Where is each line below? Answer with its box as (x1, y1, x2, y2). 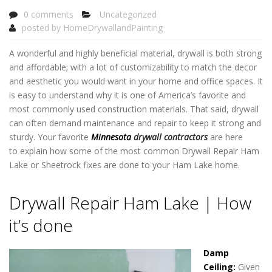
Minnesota (91, 131, 134, 143)
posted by (22, 21, 63, 33)
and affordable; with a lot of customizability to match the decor (9, 61, 257, 73)
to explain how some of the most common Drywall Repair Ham (9, 145, 259, 157)
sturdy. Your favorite (9, 131, 91, 143)
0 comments (24, 8, 73, 20)
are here (210, 131, 243, 143)
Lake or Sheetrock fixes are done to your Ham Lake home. (9, 159, 240, 171)
